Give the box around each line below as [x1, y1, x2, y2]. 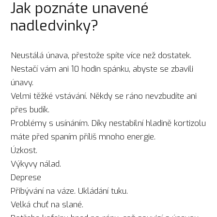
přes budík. [11, 104, 50, 116]
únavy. [11, 77, 34, 89]
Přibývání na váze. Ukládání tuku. [11, 186, 131, 197]
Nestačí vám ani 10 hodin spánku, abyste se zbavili [11, 63, 194, 75]
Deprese [11, 172, 42, 184]
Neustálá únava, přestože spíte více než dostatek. [11, 50, 192, 62]
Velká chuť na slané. [11, 199, 84, 211]
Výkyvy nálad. [11, 158, 62, 170]
